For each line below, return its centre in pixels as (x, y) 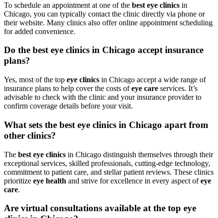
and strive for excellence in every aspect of (133, 181)
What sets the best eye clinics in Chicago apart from (106, 125)
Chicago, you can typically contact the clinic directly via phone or (104, 14)
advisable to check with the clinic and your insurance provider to (103, 97)
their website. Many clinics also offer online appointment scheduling (108, 22)
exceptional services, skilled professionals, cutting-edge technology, (107, 163)
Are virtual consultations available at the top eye (100, 208)
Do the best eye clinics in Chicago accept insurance (104, 50)
